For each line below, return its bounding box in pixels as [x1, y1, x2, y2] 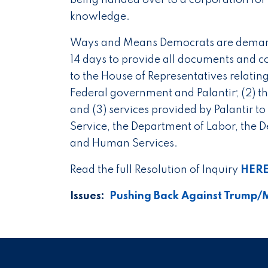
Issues [70, 191, 101, 202]
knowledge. [70, 11, 130, 23]
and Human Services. [70, 138, 178, 150]
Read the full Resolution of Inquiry [70, 165, 240, 176]
